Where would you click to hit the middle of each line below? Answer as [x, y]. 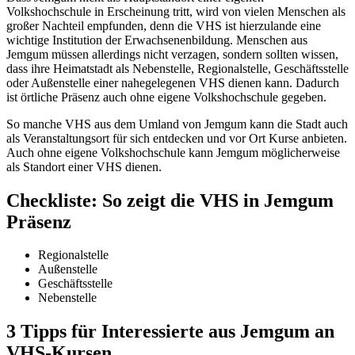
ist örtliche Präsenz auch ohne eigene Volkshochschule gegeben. [166, 97]
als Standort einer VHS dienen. [84, 166]
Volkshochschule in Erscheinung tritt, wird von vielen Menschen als [176, 11]
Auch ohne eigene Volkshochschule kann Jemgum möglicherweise [173, 152]
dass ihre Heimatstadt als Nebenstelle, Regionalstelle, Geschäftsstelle [177, 68]
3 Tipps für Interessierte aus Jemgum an [170, 332]
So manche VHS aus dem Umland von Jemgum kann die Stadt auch [177, 124]
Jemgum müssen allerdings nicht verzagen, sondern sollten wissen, [172, 54]
